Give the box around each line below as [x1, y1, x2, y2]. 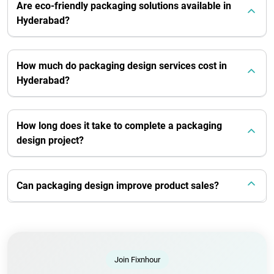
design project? [17, 134, 84, 146]
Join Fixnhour [114, 254, 160, 264]
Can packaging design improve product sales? [17, 179, 219, 191]
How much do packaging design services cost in [17, 59, 227, 72]
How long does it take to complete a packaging [17, 119, 222, 131]
